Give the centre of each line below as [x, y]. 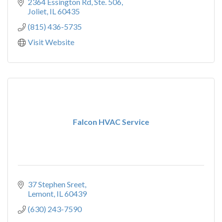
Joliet [37, 11]
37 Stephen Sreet [56, 184]
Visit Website [51, 42]
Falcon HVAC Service [111, 122]
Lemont [41, 194]
